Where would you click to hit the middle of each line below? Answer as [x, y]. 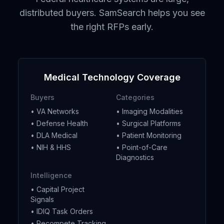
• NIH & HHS [51, 147]
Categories [135, 97]
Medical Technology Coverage [112, 77]
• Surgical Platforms [148, 123]
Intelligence [51, 175]
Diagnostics [135, 157]
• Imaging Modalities [149, 111]
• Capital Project [57, 189]
